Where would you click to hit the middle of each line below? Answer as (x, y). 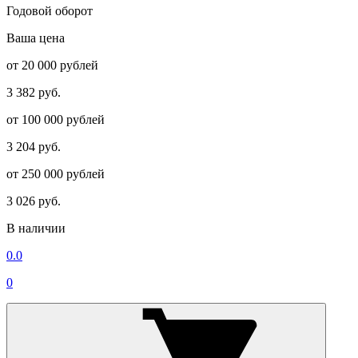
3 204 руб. (34, 146)
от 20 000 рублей (52, 65)
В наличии (36, 228)
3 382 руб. (34, 92)
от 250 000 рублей (56, 173)
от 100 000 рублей (56, 119)
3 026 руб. (34, 201)
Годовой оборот (50, 10)
